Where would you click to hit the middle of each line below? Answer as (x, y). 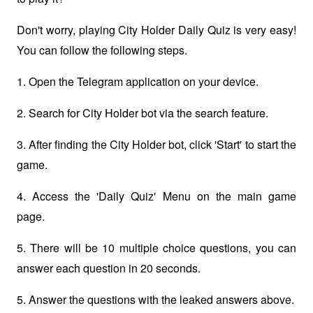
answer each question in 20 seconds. (109, 268)
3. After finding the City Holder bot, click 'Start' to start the (156, 145)
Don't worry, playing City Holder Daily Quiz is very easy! (156, 30)
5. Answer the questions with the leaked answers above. (155, 300)
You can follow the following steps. (102, 50)
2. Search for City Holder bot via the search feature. (143, 113)
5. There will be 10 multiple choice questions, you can (156, 248)
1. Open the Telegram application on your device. (138, 82)
